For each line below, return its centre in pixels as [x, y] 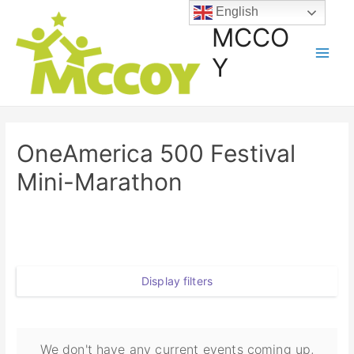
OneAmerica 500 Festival [156, 153]
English [236, 12]
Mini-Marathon [100, 181]
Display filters [177, 281]
